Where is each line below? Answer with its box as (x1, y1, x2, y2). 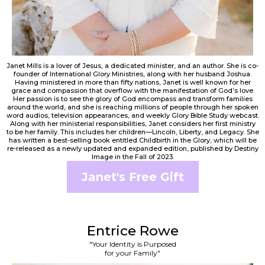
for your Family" (105, 248, 160, 258)
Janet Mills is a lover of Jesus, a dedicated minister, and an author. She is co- (7, 62, 258, 70)
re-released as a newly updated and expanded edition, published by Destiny (7, 144, 258, 153)
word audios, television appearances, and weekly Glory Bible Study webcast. (6, 111, 259, 120)
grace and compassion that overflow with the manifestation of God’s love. (11, 86, 254, 95)
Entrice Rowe (86, 222, 179, 240)
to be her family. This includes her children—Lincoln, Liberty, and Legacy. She (6, 128, 259, 137)
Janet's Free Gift (81, 170, 184, 185)
